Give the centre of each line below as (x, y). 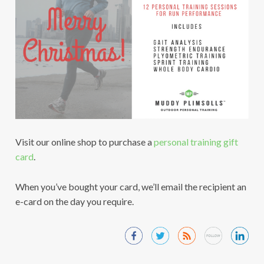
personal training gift (196, 142)
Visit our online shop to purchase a (84, 142)
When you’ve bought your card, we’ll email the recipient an (131, 187)
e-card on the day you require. (74, 202)
